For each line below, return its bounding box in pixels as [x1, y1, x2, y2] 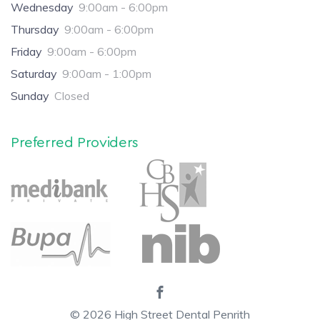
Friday [11, 44, 42, 59]
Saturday [11, 66, 57, 81]
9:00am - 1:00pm [62, 66, 151, 81]
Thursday [11, 21, 59, 36]
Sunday [11, 88, 49, 103]
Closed [54, 88, 89, 103]
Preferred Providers [11, 135, 139, 150]
